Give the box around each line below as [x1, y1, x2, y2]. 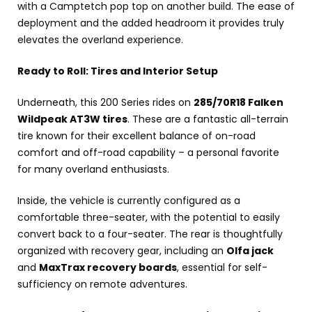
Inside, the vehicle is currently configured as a [17, 193, 240, 208]
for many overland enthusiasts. [17, 162, 169, 176]
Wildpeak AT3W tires [17, 111, 127, 126]
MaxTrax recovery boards [39, 260, 177, 274]
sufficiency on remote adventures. [17, 276, 187, 291]
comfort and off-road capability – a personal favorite [17, 145, 279, 159]
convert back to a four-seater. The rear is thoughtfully [17, 226, 283, 241]
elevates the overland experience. [17, 32, 183, 47]
